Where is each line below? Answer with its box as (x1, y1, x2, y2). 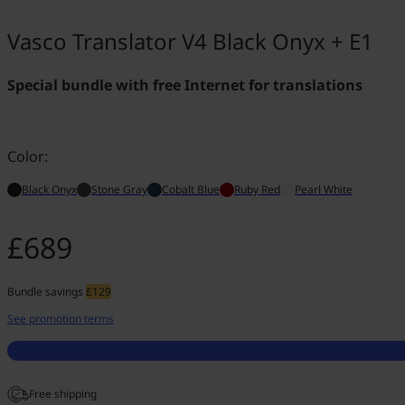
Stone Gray (91, 182, 147, 198)
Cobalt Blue (162, 182, 220, 198)
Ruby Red (234, 182, 280, 198)
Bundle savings (7, 284, 86, 300)
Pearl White (295, 182, 353, 198)
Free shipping (29, 386, 97, 402)
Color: (7, 146, 48, 167)
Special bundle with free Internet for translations (7, 75, 363, 96)
